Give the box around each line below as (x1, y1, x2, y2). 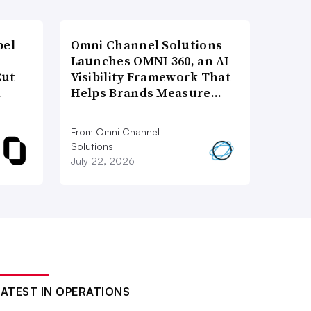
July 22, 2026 (70, 154, 135, 167)
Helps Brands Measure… (70, 83, 221, 101)
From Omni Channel (70, 125, 160, 137)
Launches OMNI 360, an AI (70, 51, 230, 69)
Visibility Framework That (70, 67, 232, 85)
